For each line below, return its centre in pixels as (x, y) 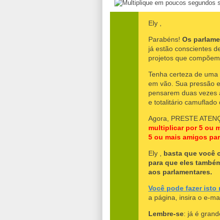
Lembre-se (166, 213)
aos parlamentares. (180, 172)
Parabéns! (165, 39)
